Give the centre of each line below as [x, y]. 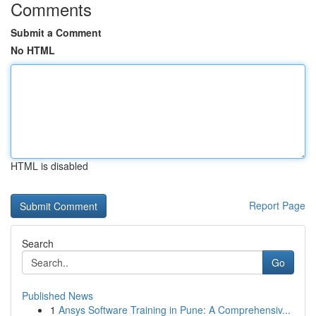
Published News [57, 296]
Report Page [277, 205]
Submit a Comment [56, 32]
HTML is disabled [49, 166]
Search [38, 243]
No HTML [33, 50]
